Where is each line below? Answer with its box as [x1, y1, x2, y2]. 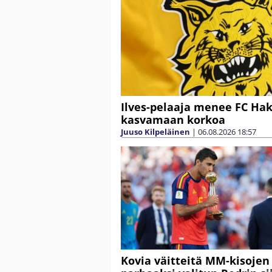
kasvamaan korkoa [121, 112, 225, 127]
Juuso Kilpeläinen [121, 126, 190, 137]
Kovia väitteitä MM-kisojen [121, 253, 270, 268]
